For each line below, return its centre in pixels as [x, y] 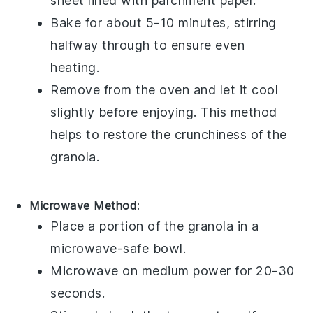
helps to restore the [112, 135]
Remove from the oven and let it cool [165, 90]
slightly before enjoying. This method [164, 112]
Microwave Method [83, 206]
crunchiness [211, 135]
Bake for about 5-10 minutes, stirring [163, 23]
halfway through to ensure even [148, 45]
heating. [75, 68]
